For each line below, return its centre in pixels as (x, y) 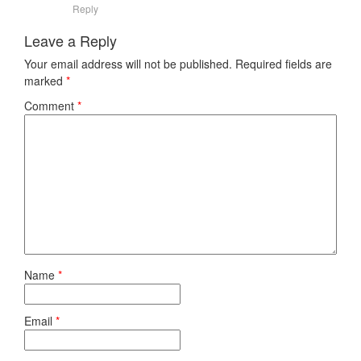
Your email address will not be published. (128, 63)
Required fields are (284, 63)
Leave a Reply (71, 40)
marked (45, 80)
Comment (51, 105)
